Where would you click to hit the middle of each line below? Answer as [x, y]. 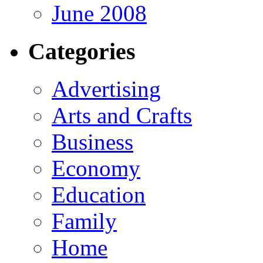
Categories [82, 51]
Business [92, 142]
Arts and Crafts [122, 116]
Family [84, 221]
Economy [96, 168]
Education [99, 195]
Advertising [106, 89]
